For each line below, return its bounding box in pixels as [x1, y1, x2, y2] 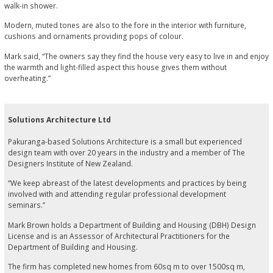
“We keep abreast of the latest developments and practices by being [7, 178, 247, 189]
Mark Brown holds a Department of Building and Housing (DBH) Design [7, 219, 256, 230]
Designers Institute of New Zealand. [7, 158, 135, 169]
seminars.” [7, 200, 47, 211]
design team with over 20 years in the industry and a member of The [7, 147, 245, 158]
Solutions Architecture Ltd [7, 114, 113, 125]
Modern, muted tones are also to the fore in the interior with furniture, [4, 20, 246, 31]
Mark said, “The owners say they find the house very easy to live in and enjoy [4, 51, 269, 62]
